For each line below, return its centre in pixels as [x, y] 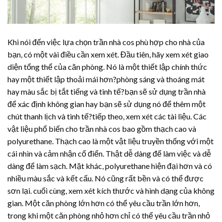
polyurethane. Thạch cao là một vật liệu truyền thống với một [111, 141]
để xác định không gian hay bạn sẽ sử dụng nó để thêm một [107, 104]
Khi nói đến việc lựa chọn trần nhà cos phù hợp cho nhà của [106, 42]
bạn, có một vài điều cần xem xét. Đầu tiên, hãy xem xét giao [108, 54]
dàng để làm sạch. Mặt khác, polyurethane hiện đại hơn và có [110, 166]
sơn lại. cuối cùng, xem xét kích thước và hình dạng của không [111, 190]
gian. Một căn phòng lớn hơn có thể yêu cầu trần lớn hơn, [104, 203]
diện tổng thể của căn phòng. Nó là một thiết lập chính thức [107, 66]
